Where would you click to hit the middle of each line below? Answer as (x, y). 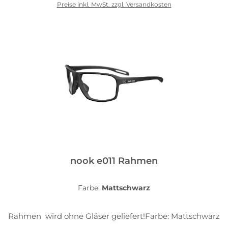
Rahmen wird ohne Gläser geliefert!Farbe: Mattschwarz (114, 216)
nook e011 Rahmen (114, 161)
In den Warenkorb (114, 24)
